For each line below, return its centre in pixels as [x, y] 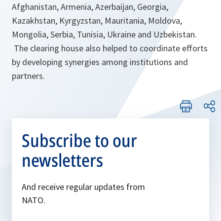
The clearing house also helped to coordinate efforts [110, 48]
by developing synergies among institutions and [100, 62]
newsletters [62, 160]
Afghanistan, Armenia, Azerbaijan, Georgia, [90, 7]
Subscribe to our [79, 141]
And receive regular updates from [83, 187]
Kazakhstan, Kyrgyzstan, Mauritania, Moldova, [97, 21]
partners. [28, 76]
